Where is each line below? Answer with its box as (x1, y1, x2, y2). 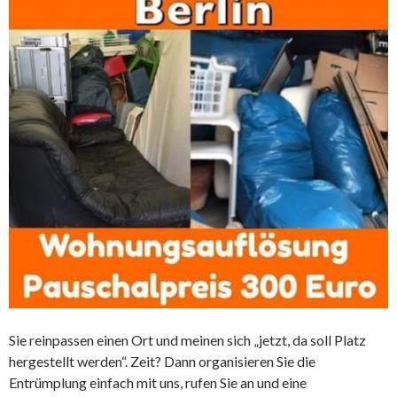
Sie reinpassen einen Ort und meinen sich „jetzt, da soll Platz (9, 331, 366, 348)
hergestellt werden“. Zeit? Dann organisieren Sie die (9, 353, 315, 370)
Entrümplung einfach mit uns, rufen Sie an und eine (9, 374, 307, 391)
